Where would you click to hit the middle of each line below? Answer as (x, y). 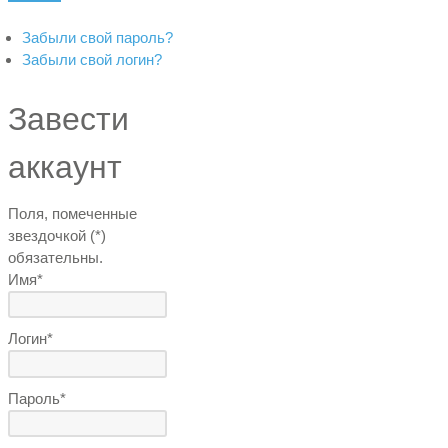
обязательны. (56, 257)
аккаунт (65, 166)
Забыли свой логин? (92, 59)
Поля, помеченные (73, 213)
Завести (69, 118)
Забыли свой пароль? (98, 37)
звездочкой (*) (57, 235)
